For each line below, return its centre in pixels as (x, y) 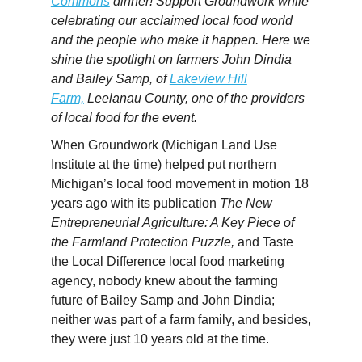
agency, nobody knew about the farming (164, 280)
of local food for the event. (124, 117)
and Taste (263, 242)
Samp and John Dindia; (205, 300)
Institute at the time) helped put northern (163, 164)
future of (75, 300)
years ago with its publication (133, 203)
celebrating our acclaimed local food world (171, 20)
